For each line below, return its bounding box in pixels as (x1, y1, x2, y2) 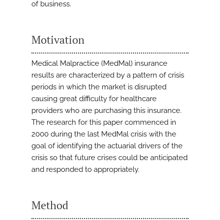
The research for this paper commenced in (31, 118, 176, 127)
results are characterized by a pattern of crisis (31, 71, 184, 80)
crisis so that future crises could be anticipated (31, 153, 188, 163)
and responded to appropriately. (31, 165, 139, 174)
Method (31, 198, 68, 213)
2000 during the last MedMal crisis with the (31, 130, 176, 139)
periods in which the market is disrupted (31, 82, 166, 92)
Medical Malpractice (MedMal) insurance (31, 59, 167, 68)
